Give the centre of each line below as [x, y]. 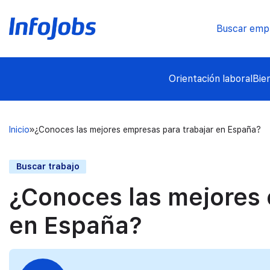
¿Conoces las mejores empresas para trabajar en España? [148, 130]
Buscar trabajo [48, 166]
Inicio [19, 130]
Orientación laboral [211, 78]
